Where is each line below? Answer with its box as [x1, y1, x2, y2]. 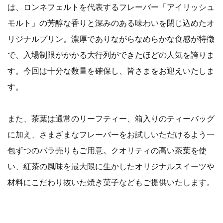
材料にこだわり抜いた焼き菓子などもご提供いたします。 [7, 178, 215, 187]
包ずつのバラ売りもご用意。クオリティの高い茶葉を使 [7, 146, 207, 155]
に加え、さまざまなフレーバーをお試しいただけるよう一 [7, 130, 215, 139]
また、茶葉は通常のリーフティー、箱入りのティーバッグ [7, 114, 215, 123]
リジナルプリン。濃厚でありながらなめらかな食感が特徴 [7, 34, 215, 44]
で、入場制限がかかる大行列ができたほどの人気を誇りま [7, 50, 215, 60]
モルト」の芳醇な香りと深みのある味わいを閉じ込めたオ [7, 18, 215, 28]
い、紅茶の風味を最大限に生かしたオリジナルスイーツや [7, 162, 215, 171]
